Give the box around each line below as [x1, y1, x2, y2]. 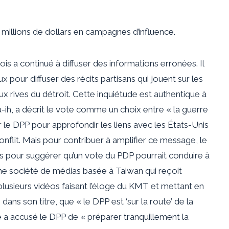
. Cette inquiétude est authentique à [69, 88, 207, 99]
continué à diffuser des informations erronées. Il [20, 58, 204, 68]
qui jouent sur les [138, 73, 203, 84]
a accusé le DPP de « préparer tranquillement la [4, 211, 189, 222]
